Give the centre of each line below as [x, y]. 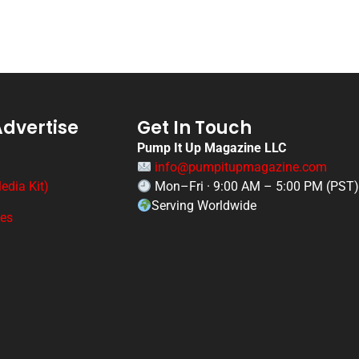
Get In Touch [195, 128]
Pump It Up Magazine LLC [212, 148]
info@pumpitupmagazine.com [241, 167]
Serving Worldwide [204, 206]
